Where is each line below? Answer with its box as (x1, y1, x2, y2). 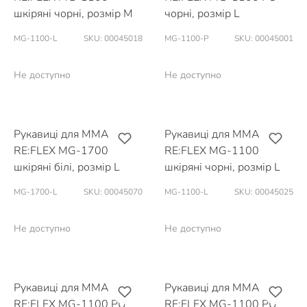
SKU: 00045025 (234, 186, 293, 197)
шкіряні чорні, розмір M (14, 6, 133, 21)
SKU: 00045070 (84, 186, 143, 197)
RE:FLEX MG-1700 (14, 143, 108, 158)
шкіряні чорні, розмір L (164, 160, 280, 175)
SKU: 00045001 (234, 33, 293, 44)
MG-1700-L (14, 186, 58, 197)
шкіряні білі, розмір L (14, 160, 120, 175)
